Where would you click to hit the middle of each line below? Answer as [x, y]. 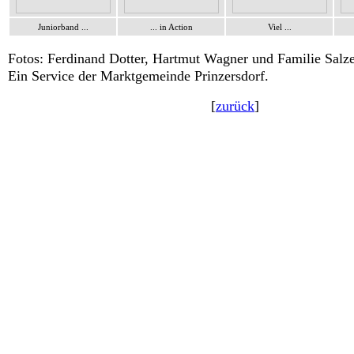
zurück [235, 106]
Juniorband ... [63, 27]
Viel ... [279, 27]
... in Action [171, 27]
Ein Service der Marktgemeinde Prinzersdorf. [138, 76]
